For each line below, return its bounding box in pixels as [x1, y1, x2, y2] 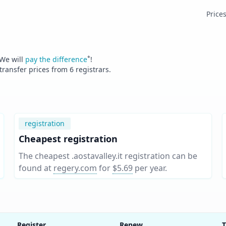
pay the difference [25, 54, 87, 64]
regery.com [53, 162, 97, 174]
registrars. [74, 65, 111, 74]
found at [19, 162, 51, 174]
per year [135, 162, 165, 174]
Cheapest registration [19, 133, 118, 145]
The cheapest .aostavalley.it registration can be [19, 150, 197, 161]
